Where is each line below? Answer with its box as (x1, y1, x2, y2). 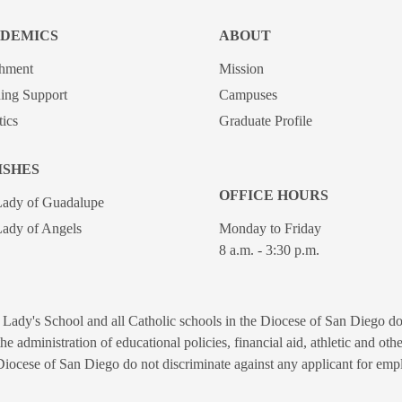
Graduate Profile (219, 112, 312, 128)
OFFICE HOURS (219, 187, 328, 203)
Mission (219, 60, 264, 76)
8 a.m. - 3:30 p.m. (219, 242, 319, 258)
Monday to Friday (219, 221, 321, 237)
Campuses (219, 86, 277, 102)
